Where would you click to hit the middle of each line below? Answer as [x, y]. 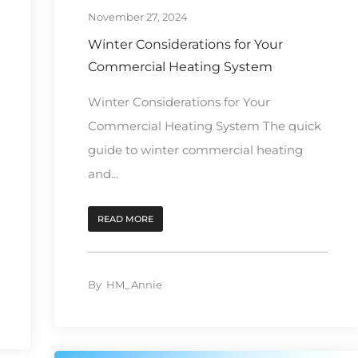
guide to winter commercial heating [195, 149]
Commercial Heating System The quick [204, 125]
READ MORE [125, 219]
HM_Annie [134, 284]
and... [103, 173]
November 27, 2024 [137, 16]
